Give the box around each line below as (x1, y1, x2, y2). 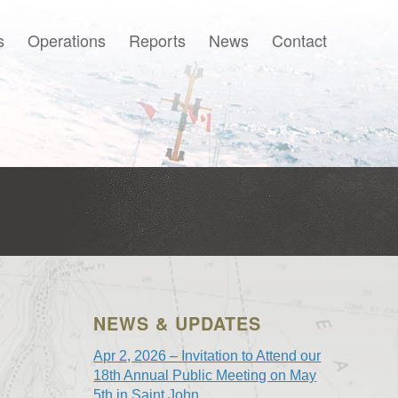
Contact (272, 28, 327, 52)
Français (261, 200, 323, 219)
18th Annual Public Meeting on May (93, 368, 317, 383)
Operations (28, 28, 106, 52)
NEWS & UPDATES (93, 311, 262, 336)
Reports (129, 28, 186, 52)
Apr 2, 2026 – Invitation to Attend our (93, 348, 322, 363)
